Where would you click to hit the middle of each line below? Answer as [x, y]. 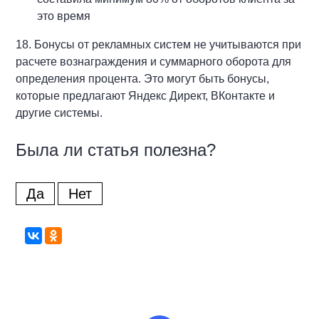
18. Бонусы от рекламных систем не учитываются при [159, 45]
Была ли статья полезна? [116, 150]
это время [64, 16]
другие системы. [59, 113]
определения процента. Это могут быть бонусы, [143, 79]
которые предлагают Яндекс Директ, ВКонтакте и [146, 96]
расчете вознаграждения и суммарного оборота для [154, 62]
